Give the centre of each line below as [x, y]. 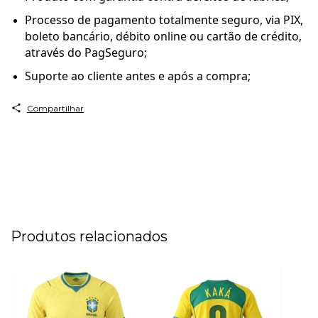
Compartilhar [55, 108]
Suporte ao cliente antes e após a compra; [138, 76]
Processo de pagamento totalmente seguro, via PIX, [164, 20]
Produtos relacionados [89, 236]
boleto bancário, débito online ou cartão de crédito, [163, 36]
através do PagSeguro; [86, 52]
